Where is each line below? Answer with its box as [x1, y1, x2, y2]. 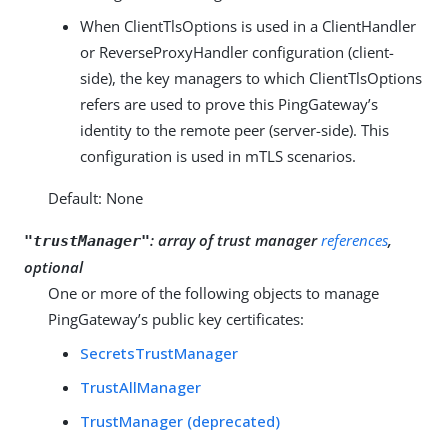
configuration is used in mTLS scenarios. [80, 145, 356, 166]
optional [24, 256, 83, 277]
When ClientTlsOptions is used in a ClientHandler [80, 15, 416, 36]
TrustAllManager [80, 376, 201, 397]
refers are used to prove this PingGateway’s [80, 93, 378, 114]
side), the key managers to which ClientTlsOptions [80, 67, 422, 88]
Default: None [48, 187, 143, 208]
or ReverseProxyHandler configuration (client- [80, 41, 394, 62]
